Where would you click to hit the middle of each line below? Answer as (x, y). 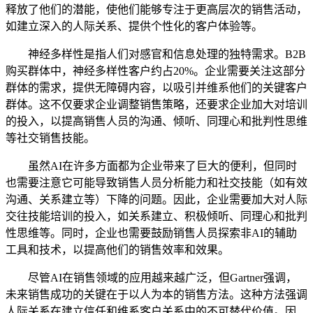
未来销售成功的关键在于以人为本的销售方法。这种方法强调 (156, 294)
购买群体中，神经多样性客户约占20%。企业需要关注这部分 (155, 71)
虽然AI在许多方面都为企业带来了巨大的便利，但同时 (151, 166)
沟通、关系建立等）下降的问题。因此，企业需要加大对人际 (156, 199)
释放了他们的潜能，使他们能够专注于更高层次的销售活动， (156, 9)
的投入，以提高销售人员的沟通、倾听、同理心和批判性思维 (156, 121)
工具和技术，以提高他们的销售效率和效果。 (117, 249)
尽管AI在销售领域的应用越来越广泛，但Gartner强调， (151, 277)
